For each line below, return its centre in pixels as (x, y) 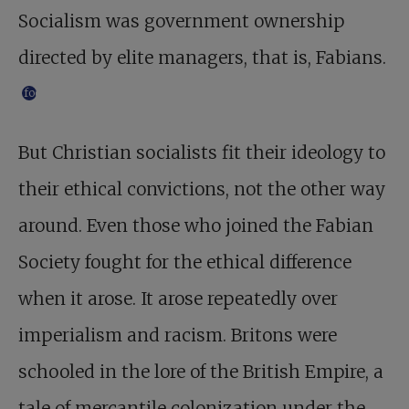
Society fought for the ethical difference (185, 262)
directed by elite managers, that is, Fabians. (202, 58)
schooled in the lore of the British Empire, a (201, 372)
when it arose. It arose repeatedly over (178, 299)
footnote (45, 92)
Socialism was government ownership (181, 21)
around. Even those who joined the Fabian (196, 225)
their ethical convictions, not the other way (202, 189)
